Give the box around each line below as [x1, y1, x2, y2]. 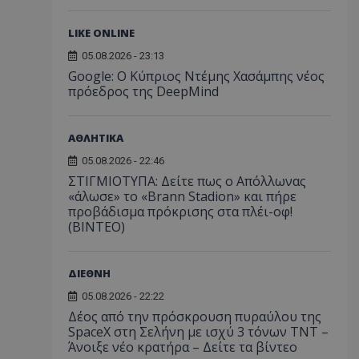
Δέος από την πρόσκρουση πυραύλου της [68, 307, 321, 325]
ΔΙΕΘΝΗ [68, 265, 111, 280]
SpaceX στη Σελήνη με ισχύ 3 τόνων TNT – [68, 322, 329, 341]
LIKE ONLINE [68, 25, 135, 40]
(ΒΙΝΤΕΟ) [68, 217, 125, 236]
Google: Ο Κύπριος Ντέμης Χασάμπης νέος [68, 67, 325, 85]
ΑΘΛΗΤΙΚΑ [68, 130, 123, 145]
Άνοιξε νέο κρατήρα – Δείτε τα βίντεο [68, 337, 297, 356]
